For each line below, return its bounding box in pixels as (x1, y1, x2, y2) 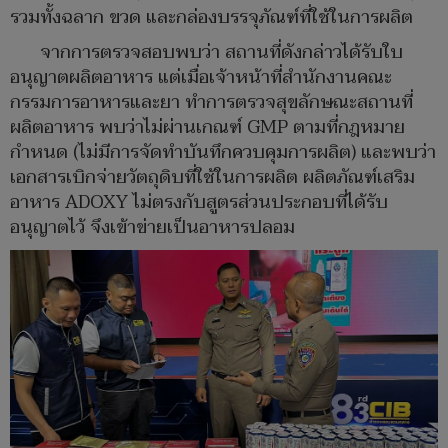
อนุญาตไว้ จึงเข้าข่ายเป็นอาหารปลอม (10, 211, 295, 243)
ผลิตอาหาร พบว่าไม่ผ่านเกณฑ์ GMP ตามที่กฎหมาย (10, 111, 405, 143)
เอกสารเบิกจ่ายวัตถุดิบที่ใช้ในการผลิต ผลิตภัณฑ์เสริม (10, 161, 415, 193)
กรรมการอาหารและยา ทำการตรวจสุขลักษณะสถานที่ (10, 86, 413, 118)
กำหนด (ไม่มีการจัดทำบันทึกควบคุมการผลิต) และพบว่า (10, 136, 436, 168)
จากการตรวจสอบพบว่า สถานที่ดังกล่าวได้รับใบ (40, 36, 403, 68)
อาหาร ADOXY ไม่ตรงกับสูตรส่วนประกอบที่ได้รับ (10, 186, 388, 218)
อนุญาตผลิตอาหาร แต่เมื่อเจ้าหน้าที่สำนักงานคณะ (10, 61, 392, 93)
